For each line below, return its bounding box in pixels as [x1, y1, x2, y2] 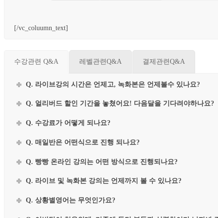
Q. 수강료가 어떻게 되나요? [26, 119, 111, 127]
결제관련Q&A [143, 57, 185, 65]
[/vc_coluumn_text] [14, 24, 68, 32]
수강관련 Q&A [14, 57, 58, 65]
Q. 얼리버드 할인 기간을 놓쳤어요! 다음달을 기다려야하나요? [26, 100, 215, 108]
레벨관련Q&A [79, 57, 122, 65]
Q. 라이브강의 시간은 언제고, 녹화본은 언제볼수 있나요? [26, 80, 200, 88]
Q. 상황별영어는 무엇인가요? [26, 196, 116, 204]
